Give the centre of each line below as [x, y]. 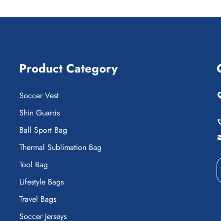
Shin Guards [39, 113]
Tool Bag [34, 165]
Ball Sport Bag [43, 130]
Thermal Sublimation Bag [60, 147]
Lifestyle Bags [41, 182]
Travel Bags [38, 199]
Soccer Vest [39, 95]
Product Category [69, 68]
